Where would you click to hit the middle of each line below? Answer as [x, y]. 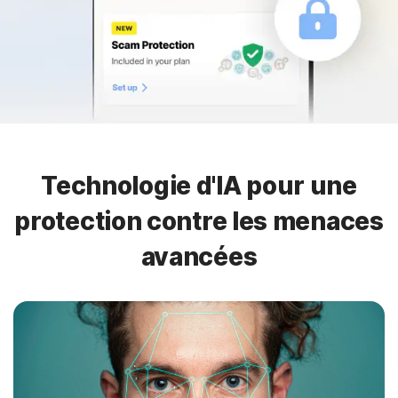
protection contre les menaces [199, 221]
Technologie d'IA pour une [199, 186]
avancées [199, 257]
